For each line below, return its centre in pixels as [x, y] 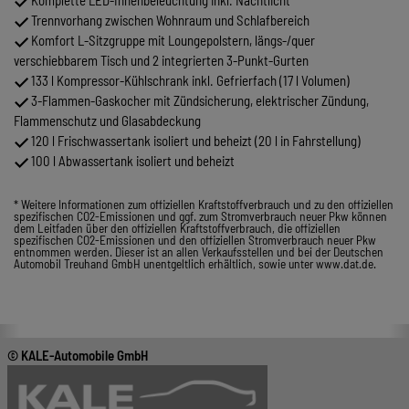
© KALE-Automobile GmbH [77, 355]
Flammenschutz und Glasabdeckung [107, 121]
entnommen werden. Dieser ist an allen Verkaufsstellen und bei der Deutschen [199, 252]
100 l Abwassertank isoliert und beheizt [131, 161]
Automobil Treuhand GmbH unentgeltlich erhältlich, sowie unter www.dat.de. [195, 264]
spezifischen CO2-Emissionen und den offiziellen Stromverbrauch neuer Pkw [195, 240]
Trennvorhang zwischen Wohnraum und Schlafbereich [169, 21]
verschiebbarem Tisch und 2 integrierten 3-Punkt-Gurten [161, 61]
